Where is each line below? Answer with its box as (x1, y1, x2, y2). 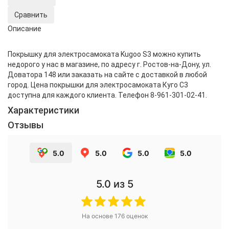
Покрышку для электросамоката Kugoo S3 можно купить (8, 50, 201, 59)
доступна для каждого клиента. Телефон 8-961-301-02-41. (8, 91, 207, 100)
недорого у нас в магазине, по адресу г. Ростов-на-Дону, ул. (8, 60, 211, 69)
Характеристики (8, 105, 79, 116)
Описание (8, 25, 41, 33)
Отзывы (8, 120, 43, 131)
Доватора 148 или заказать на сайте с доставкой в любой (8, 71, 207, 79)
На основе (81, 212, 114, 220)
